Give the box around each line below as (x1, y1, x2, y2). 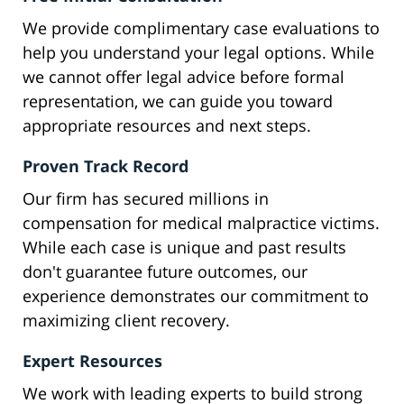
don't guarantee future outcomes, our (23, 261, 308, 283)
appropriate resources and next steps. (23, 115, 311, 137)
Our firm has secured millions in (23, 188, 269, 210)
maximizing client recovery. (23, 309, 230, 332)
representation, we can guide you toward (23, 90, 333, 113)
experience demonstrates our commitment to (23, 285, 369, 308)
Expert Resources (23, 350, 162, 372)
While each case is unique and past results (23, 236, 346, 259)
